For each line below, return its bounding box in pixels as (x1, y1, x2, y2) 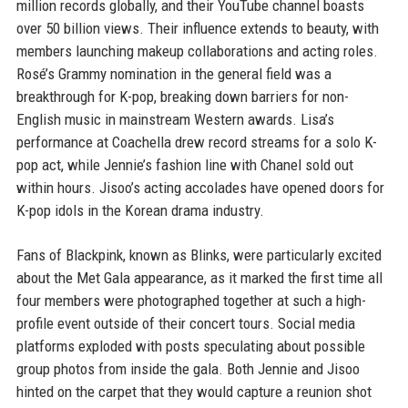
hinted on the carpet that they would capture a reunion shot (15, 382, 372, 401)
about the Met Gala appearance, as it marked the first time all (15, 269, 382, 287)
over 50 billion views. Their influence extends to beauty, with (15, 19, 379, 37)
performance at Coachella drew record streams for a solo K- (15, 133, 377, 151)
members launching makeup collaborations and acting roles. (15, 42, 378, 60)
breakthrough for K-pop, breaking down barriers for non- (15, 87, 349, 106)
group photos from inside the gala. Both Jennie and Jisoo (15, 360, 360, 378)
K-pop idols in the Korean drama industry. (15, 201, 264, 219)
